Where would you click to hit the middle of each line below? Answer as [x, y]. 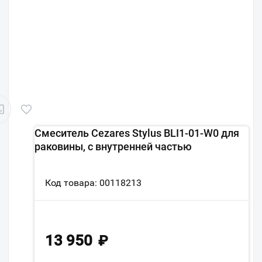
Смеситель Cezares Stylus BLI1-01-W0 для [137, 133]
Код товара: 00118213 [93, 183]
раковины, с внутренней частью [113, 146]
